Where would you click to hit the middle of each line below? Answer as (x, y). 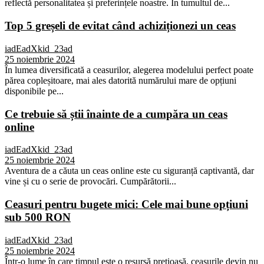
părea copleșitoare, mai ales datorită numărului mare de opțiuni (121, 80)
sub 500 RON (38, 217)
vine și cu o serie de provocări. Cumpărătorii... (90, 181)
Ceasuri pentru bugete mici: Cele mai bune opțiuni (126, 204)
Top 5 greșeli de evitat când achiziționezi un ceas (120, 26)
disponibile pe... (34, 91)
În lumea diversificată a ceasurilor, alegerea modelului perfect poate (129, 70)
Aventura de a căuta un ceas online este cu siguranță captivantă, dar (129, 171)
